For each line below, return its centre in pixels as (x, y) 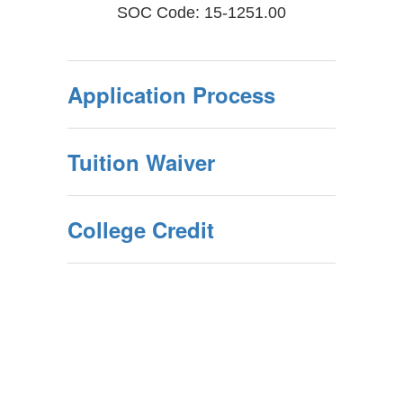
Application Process (171, 94)
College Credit (141, 229)
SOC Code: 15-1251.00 (201, 13)
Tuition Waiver (141, 162)
